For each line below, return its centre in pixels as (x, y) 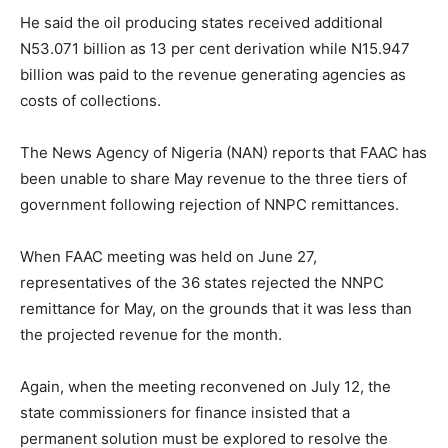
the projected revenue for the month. (151, 334)
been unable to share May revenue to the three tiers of (213, 178)
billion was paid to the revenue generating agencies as (213, 74)
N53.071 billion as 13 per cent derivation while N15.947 (215, 48)
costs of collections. (90, 100)
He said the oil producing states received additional (201, 22)
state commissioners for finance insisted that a (185, 412)
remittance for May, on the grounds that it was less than (216, 308)
